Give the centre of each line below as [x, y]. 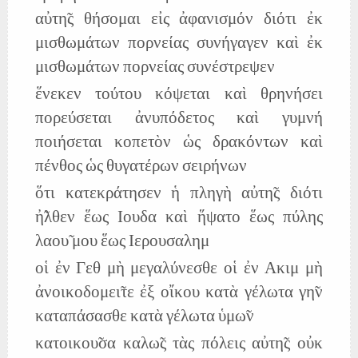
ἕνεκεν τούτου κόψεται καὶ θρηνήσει [179, 95]
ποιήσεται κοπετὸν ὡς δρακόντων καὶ [179, 143]
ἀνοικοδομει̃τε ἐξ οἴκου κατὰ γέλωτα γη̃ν [179, 293]
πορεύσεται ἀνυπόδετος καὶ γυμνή [179, 119]
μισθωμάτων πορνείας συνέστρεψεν [155, 68]
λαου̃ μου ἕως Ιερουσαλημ [122, 242]
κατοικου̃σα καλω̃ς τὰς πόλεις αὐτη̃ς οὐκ [179, 344]
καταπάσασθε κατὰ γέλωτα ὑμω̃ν [144, 317]
